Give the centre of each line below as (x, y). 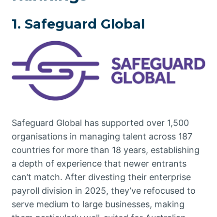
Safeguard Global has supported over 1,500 (100, 123)
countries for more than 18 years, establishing (106, 150)
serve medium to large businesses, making (98, 204)
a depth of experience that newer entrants (99, 164)
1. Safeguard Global (78, 24)
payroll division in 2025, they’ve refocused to (104, 191)
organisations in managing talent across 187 (102, 137)
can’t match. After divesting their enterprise (101, 177)
